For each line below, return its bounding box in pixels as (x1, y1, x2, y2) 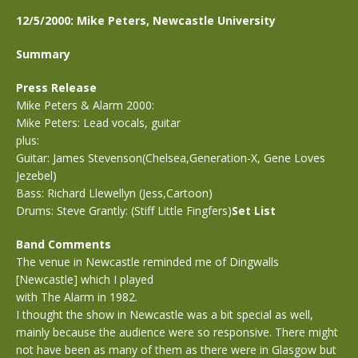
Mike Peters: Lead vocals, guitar (16, 115, 181, 130)
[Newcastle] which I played (16, 272, 153, 287)
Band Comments (16, 237, 111, 252)
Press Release (16, 80, 97, 95)
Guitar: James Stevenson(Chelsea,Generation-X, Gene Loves (16, 150, 325, 165)
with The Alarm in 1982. (16, 289, 137, 304)
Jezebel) (16, 168, 57, 183)
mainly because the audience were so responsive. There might (16, 324, 338, 340)
